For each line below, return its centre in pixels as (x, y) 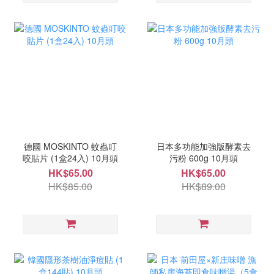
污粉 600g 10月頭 (224, 157)
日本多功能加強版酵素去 (203, 146)
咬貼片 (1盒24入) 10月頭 (71, 157)
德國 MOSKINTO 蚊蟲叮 (71, 146)
